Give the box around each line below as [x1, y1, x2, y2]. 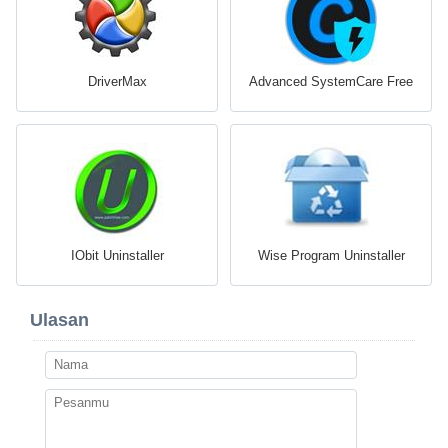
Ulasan [30, 310, 89, 331]
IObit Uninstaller [70, 248, 164, 264]
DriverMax [87, 74, 147, 90]
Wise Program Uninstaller [257, 248, 405, 264]
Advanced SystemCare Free [249, 74, 413, 90]
